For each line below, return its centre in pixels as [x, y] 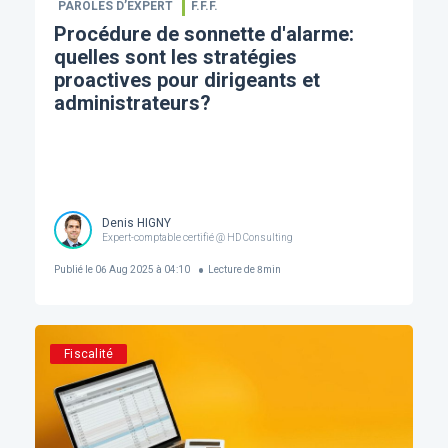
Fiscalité [89, 353]
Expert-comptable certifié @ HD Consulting [197, 238]
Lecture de [232, 270]
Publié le [73, 270]
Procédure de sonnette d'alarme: [203, 33]
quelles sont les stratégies [175, 56]
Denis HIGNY [136, 223]
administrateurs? [132, 102]
